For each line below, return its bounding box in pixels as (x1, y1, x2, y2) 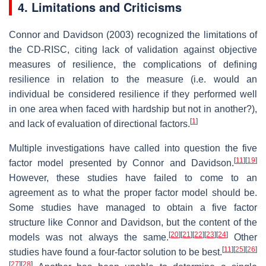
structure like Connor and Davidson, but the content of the (9, 217, 257, 228)
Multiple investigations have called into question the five (9, 143, 257, 154)
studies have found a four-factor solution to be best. (9, 247, 222, 258)
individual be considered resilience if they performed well (9, 89, 257, 100)
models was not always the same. (9, 232, 169, 243)
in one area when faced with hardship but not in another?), (9, 104, 257, 115)
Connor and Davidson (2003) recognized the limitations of (9, 30, 257, 40)
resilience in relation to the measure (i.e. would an (9, 74, 257, 85)
